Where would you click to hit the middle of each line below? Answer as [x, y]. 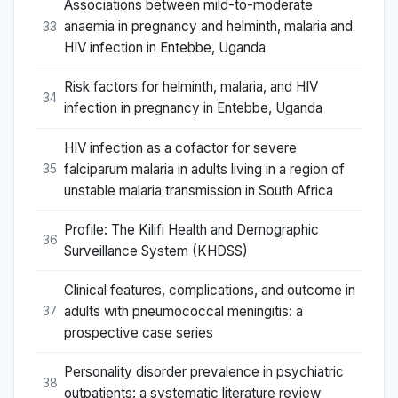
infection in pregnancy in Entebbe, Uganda [193, 108]
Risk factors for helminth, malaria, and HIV [191, 87]
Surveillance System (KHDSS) [156, 251]
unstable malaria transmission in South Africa [199, 190]
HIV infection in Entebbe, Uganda [165, 48]
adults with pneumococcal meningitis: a [183, 311]
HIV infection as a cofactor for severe [180, 147]
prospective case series [139, 332]
